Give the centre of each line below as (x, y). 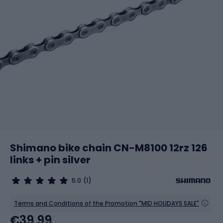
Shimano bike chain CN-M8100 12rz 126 (109, 148)
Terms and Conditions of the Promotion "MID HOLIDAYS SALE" (107, 203)
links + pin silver (50, 160)
